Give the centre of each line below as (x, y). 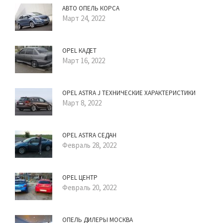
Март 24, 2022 (84, 18)
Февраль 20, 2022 (89, 187)
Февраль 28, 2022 (89, 145)
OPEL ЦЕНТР (80, 177)
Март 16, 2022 (84, 60)
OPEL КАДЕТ (79, 50)
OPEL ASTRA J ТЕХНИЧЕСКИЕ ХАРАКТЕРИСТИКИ (129, 93)
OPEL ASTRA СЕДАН (89, 135)
